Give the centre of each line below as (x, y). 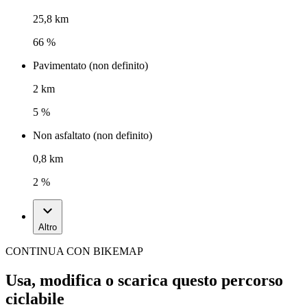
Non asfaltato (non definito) (93, 136)
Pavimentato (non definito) (90, 66)
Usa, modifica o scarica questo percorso (144, 280)
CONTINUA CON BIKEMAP (74, 251)
